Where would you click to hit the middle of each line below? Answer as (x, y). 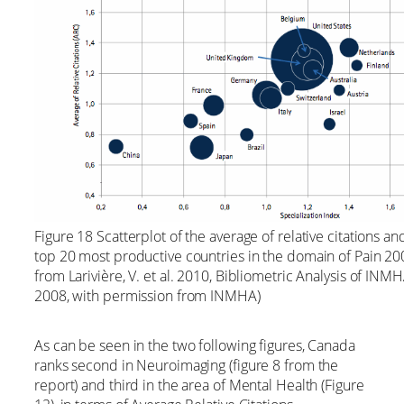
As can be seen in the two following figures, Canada (195, 345)
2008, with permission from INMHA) (147, 296)
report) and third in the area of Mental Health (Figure (199, 385)
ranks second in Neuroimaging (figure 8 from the (187, 365)
